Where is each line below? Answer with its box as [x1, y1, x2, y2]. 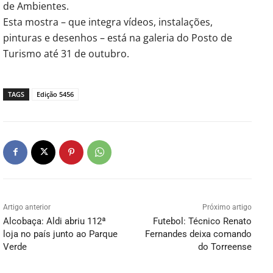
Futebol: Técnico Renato [152, 215, 252, 227]
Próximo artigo [202, 202, 252, 211]
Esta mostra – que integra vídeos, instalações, [3, 15, 213, 29]
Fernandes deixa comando [144, 228, 252, 239]
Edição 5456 [37, 89, 74, 99]
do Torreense [197, 241, 252, 252]
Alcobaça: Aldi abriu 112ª [3, 215, 106, 227]
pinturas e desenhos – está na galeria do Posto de [3, 30, 232, 44]
